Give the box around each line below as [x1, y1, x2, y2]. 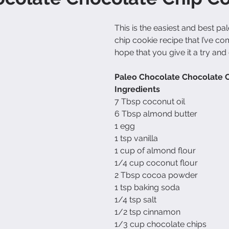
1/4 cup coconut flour [114, 157, 198, 168]
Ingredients [114, 84, 160, 94]
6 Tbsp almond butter [114, 108, 197, 119]
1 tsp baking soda [114, 182, 180, 192]
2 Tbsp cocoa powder [114, 170, 198, 180]
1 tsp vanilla [114, 133, 158, 143]
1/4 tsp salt [114, 194, 156, 204]
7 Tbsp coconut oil [114, 96, 185, 106]
